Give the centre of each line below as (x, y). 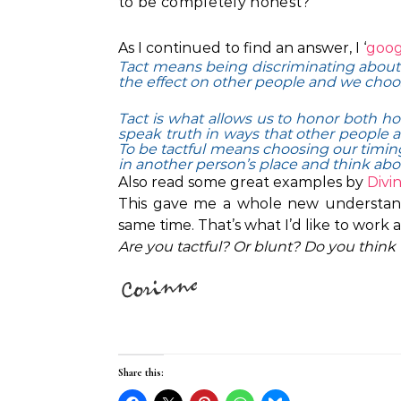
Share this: (141, 372)
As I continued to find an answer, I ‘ (242, 48)
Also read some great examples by (243, 182)
